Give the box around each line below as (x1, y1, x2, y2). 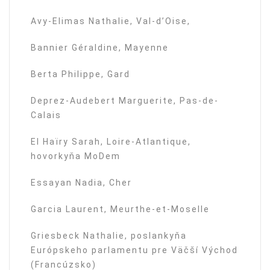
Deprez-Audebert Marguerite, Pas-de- (31, 96, 219, 105)
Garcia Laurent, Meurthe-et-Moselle (31, 204, 210, 214)
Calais (31, 110, 61, 120)
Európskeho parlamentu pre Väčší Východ (31, 245, 238, 255)
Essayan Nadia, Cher (31, 178, 132, 187)
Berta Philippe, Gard (31, 69, 130, 79)
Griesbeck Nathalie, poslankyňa (31, 231, 187, 240)
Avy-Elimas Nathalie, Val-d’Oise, (31, 16, 190, 26)
